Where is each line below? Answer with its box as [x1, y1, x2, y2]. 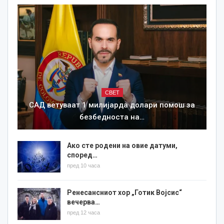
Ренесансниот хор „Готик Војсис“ [67, 188, 182, 197]
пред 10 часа [67, 162, 100, 168]
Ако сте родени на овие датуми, [67, 141, 177, 149]
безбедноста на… [79, 112, 144, 121]
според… [67, 150, 97, 159]
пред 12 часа [67, 209, 100, 216]
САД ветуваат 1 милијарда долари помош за [29, 100, 195, 109]
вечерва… [67, 198, 100, 206]
